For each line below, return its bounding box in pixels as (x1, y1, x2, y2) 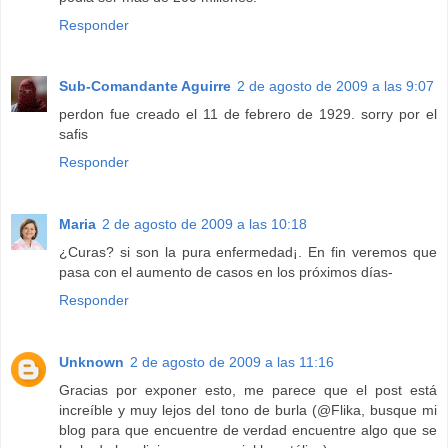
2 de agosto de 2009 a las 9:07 (237, 78, 434, 95)
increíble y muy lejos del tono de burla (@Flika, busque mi (59, 402, 437, 419)
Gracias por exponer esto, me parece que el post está (59, 382, 437, 399)
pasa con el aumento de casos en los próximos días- (59, 264, 393, 281)
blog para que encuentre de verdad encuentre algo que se (59, 422, 437, 439)
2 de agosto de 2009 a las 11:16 (130, 354, 334, 371)
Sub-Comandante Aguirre (59, 78, 231, 95)
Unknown (59, 354, 124, 371)
